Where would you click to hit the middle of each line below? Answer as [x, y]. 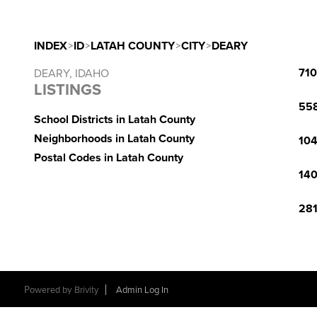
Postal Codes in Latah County [109, 158]
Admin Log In [142, 290]
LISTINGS [68, 90]
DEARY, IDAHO [71, 74]
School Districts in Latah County [115, 120]
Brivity [86, 290]
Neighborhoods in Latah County [114, 139]
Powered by [49, 290]
